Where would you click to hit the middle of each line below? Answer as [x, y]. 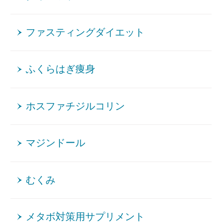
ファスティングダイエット [85, 32]
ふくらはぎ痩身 [61, 69]
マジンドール [56, 143]
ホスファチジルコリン [76, 106]
